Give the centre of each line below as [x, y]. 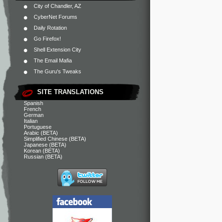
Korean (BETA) [42, 151]
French [32, 109]
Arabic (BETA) [41, 133]
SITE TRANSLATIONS [70, 92]
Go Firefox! [47, 39]
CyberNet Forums [55, 17]
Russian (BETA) [43, 157]
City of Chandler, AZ [57, 6]
